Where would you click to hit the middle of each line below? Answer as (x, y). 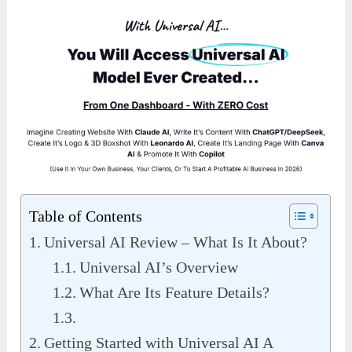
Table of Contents (86, 216)
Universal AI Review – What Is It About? (176, 242)
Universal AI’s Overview (159, 268)
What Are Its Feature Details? (175, 293)
